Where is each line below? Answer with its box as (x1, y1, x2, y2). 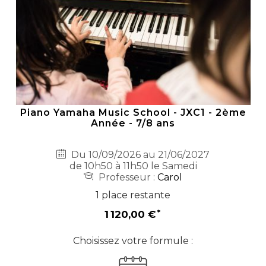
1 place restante (96, 189, 170, 201)
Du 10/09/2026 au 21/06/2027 (69, 149, 210, 161)
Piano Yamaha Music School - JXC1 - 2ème (20, 107, 246, 119)
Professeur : (96, 172, 157, 183)
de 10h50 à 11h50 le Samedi (69, 160, 197, 172)
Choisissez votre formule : (73, 235, 193, 247)
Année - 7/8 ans (91, 118, 175, 129)
